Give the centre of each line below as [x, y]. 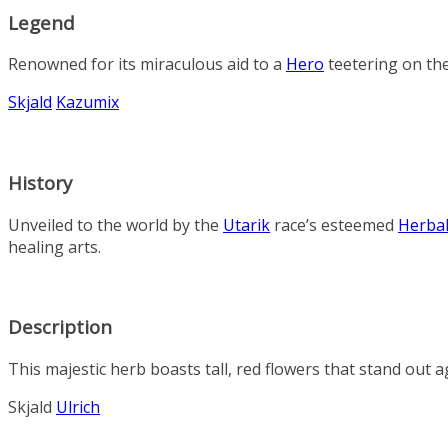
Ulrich [78, 407]
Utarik [246, 224]
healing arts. [54, 246]
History [40, 182]
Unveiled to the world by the [115, 224]
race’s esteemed [334, 224]
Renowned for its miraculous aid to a [147, 64]
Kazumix [87, 102]
